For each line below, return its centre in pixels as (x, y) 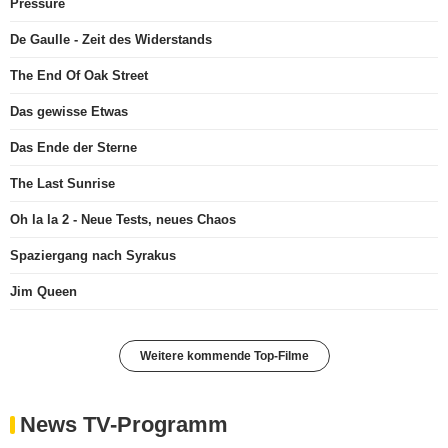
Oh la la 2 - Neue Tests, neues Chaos (123, 220)
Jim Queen (43, 292)
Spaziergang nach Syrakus (93, 256)
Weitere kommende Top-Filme (224, 356)
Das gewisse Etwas (69, 112)
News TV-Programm (124, 425)
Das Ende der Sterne (73, 148)
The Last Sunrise (62, 184)
